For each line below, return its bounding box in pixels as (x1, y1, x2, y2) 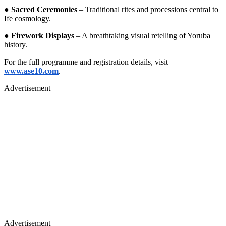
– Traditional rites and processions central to (77, 5, 218, 14)
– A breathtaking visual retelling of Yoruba (74, 31, 210, 40)
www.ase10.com (4, 66, 59, 75)
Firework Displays (11, 31, 74, 40)
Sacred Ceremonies (11, 5, 77, 14)
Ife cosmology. (4, 14, 51, 23)
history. (4, 40, 27, 49)
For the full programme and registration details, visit (4, 57, 168, 66)
